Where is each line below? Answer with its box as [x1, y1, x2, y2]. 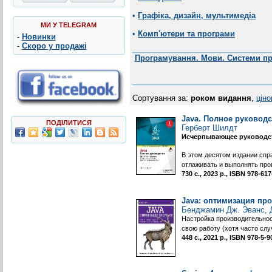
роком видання [191, 93, 251, 103]
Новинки [21, 32, 56, 41]
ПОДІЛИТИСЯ [46, 118, 92, 126]
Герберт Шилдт [182, 123, 237, 132]
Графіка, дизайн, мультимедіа [138, 11, 256, 20]
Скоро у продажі [21, 41, 87, 50]
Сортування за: [132, 93, 191, 103]
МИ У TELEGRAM [41, 21, 97, 29]
